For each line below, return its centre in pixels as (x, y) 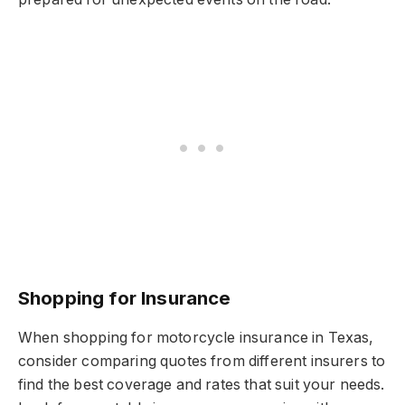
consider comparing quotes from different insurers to (202, 361)
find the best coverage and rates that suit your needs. (202, 384)
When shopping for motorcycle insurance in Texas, (196, 337)
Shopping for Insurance (125, 298)
